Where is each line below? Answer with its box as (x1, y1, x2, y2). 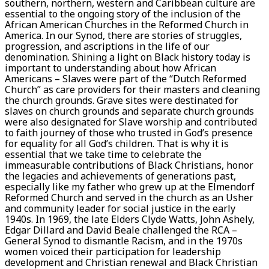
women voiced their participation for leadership (5, 244, 221, 258)
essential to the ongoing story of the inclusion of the (5, 7, 241, 20)
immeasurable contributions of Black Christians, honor (5, 158, 253, 172)
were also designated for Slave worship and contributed (5, 115, 257, 128)
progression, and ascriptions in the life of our (5, 39, 210, 53)
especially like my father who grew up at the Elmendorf (5, 180, 255, 193)
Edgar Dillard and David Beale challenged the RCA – (5, 223, 237, 237)
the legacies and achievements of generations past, (5, 169, 236, 183)
